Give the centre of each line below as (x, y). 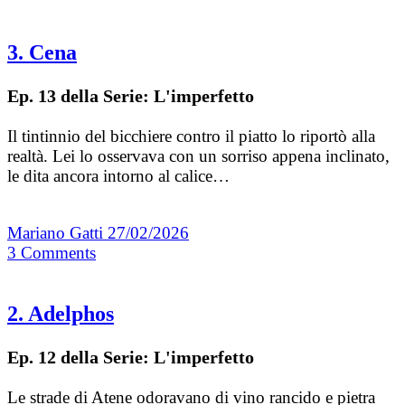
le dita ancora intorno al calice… (118, 176)
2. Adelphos (61, 314)
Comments (58, 253)
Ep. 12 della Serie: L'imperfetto (131, 358)
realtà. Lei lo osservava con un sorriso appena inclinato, (198, 156)
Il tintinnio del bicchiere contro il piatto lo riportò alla (191, 137)
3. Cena (42, 53)
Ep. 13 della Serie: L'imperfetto (131, 96)
